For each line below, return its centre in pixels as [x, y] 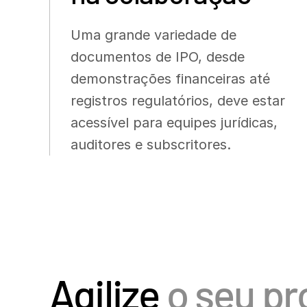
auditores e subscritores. [153, 145]
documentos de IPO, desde [158, 57]
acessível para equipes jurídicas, [174, 123]
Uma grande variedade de [153, 35]
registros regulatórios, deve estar [178, 101]
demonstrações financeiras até [170, 79]
